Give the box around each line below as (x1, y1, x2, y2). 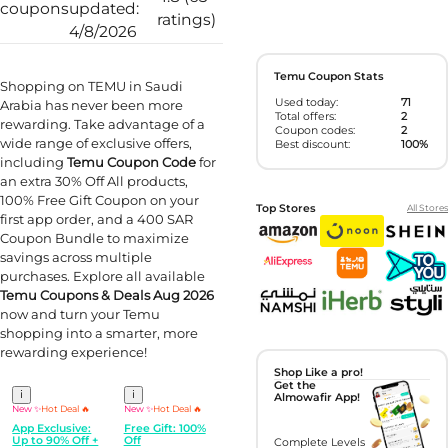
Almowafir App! (274, 391, 361, 405)
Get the (274, 379, 317, 393)
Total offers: (275, 109, 337, 123)
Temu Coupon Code (64, 153, 196, 170)
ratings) (157, 10, 217, 30)
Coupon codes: (275, 123, 356, 137)
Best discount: (275, 137, 351, 151)
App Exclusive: (12, 421, 92, 435)
